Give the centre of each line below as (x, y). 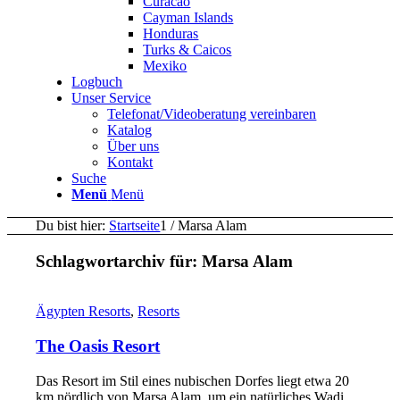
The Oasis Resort (98, 346)
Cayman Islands (188, 17)
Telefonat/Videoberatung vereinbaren (212, 114)
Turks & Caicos (187, 50)
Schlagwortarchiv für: (119, 261)
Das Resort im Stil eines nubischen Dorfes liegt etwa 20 (193, 380)
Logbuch (97, 82)
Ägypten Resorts (83, 312)
